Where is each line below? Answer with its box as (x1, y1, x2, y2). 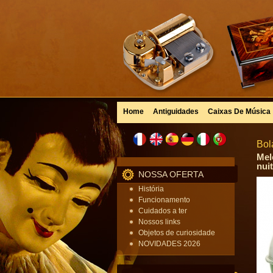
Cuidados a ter (138, 207, 187, 215)
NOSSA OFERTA (138, 169, 204, 179)
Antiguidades (153, 107, 199, 116)
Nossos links (138, 218, 180, 226)
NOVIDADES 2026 (138, 239, 200, 248)
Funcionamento (138, 196, 190, 204)
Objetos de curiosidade (138, 229, 215, 237)
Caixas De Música (208, 107, 271, 116)
